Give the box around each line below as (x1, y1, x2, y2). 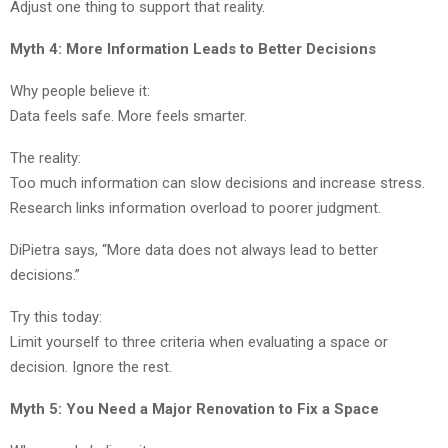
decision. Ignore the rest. (10, 358, 172, 377)
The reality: (10, 149, 81, 168)
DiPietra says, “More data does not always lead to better (10, 241, 378, 260)
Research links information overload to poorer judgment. (10, 199, 381, 218)
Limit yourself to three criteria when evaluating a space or (10, 333, 388, 352)
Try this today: (10, 308, 102, 327)
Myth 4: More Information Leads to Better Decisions (10, 40, 376, 59)
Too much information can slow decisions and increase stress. (10, 174, 425, 193)
